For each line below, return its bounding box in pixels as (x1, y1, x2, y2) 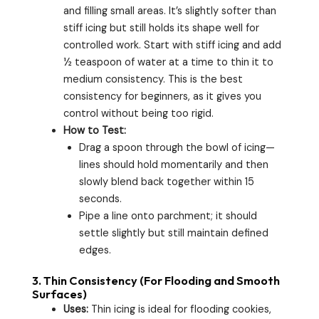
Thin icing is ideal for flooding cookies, (88, 303, 271, 317)
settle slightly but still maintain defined (78, 226, 268, 240)
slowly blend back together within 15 (78, 174, 254, 189)
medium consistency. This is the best (63, 72, 243, 86)
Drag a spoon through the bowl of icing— (78, 140, 275, 155)
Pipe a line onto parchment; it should (78, 209, 257, 223)
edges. (78, 243, 111, 257)
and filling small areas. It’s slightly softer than (63, 4, 276, 18)
